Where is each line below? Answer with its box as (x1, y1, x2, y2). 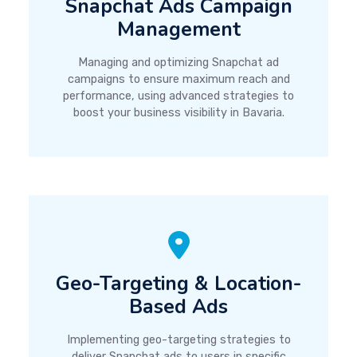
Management (116, 15, 241, 43)
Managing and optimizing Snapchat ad (78, 55, 279, 69)
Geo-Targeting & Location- (56, 269, 301, 297)
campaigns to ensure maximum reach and (67, 72, 290, 86)
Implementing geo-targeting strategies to (66, 332, 291, 347)
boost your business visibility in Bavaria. (73, 105, 284, 120)
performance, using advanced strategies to (63, 88, 294, 103)
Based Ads (129, 292, 228, 320)
